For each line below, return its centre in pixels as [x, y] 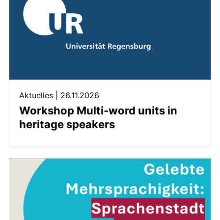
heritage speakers [67, 124]
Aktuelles [37, 95]
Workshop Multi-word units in [98, 110]
